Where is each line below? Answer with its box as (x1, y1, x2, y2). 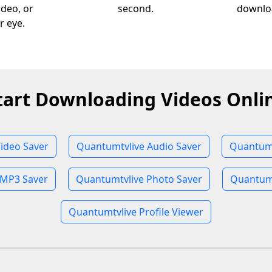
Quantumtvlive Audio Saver (76, 140, 202, 153)
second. (118, 2, 154, 15)
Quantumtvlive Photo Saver (75, 172, 202, 186)
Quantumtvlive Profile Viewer (69, 205, 203, 219)
